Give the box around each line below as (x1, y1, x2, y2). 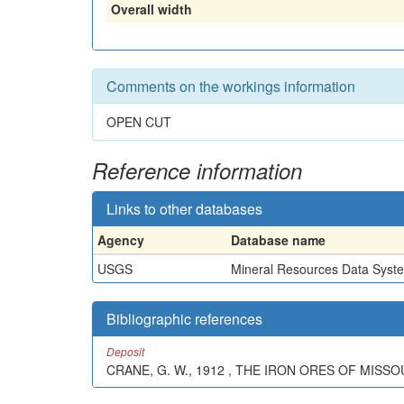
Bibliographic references (106, 308, 262, 329)
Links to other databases (106, 197, 262, 219)
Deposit (106, 343, 144, 359)
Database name (231, 230, 326, 249)
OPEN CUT (106, 112, 171, 131)
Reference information (92, 154, 302, 186)
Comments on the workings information (106, 75, 355, 96)
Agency (97, 230, 144, 249)
